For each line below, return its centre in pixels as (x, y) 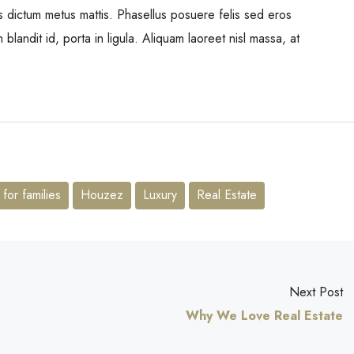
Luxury (160, 195)
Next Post (316, 292)
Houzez (102, 195)
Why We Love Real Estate (264, 316)
